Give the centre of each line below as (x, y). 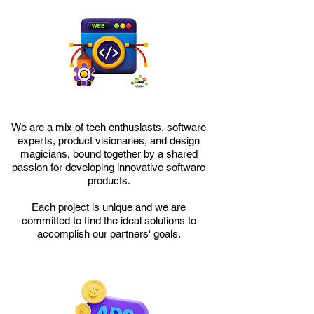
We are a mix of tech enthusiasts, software (109, 127)
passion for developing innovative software (109, 167)
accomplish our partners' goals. (109, 234)
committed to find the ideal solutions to (109, 220)
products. (109, 180)
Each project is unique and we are (109, 207)
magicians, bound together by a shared (109, 154)
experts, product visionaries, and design (109, 141)
